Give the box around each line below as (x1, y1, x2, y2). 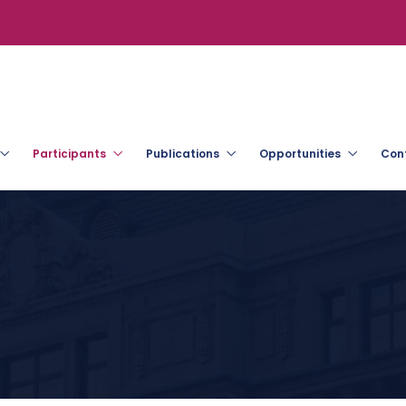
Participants (33, 146, 106, 161)
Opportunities (259, 146, 341, 161)
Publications (146, 146, 219, 161)
